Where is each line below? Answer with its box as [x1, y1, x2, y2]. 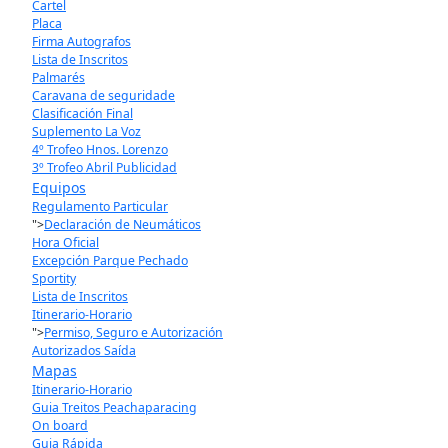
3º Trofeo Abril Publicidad [32, 158, 177, 176]
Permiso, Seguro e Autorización [44, 323, 223, 341]
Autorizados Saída [32, 341, 136, 359]
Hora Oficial [32, 233, 99, 251]
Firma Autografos [32, 32, 131, 50]
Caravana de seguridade [32, 86, 175, 104]
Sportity [32, 269, 76, 287]
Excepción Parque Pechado [32, 251, 188, 269]
